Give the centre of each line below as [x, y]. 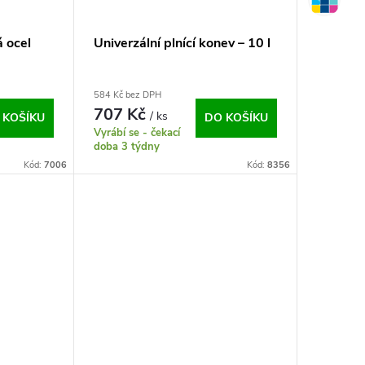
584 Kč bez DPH [127, 95]
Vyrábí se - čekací [136, 133]
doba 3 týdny [126, 147]
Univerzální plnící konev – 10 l [182, 44]
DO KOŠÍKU [236, 118]
